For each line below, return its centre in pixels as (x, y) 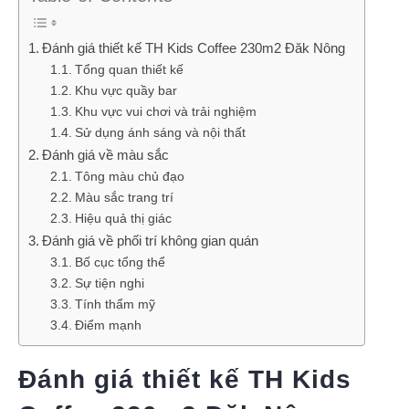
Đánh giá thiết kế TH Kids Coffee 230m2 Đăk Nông (194, 48)
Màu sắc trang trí (124, 198)
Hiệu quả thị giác (123, 219)
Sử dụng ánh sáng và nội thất (160, 133)
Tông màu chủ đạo (129, 177)
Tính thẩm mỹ (115, 305)
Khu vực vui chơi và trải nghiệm (165, 112)
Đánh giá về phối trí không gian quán (151, 241)
